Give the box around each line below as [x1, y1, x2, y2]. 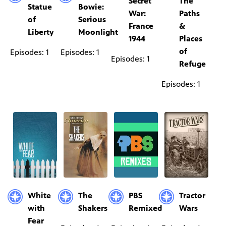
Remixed [129, 203, 162, 213]
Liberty [28, 27, 54, 37]
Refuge [179, 59, 206, 69]
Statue [28, 2, 52, 12]
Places [179, 33, 203, 43]
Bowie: [78, 2, 104, 12]
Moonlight [78, 27, 119, 37]
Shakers [78, 203, 108, 213]
